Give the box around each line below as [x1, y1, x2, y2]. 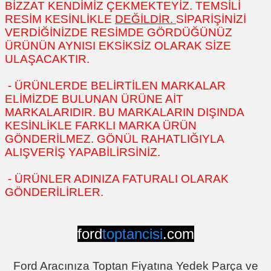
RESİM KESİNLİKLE [5, 13, 115, 25]
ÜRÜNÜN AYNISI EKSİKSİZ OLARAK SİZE [5, 39, 231, 52]
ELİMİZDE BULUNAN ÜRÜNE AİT [5, 93, 183, 105]
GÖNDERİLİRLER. [5, 186, 103, 198]
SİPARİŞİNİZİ [176, 13, 246, 25]
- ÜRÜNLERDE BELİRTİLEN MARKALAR [5, 79, 226, 92]
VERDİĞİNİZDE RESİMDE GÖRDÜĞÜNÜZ [5, 26, 232, 39]
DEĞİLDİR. [115, 13, 176, 25]
